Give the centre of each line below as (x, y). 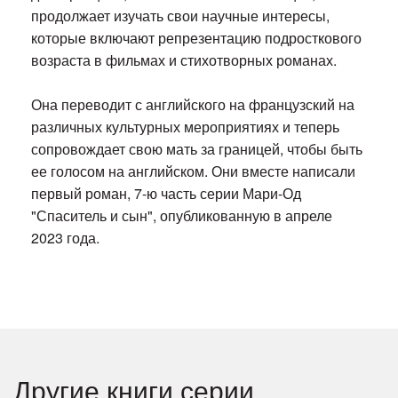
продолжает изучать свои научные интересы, (181, 16)
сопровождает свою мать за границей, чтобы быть (197, 149)
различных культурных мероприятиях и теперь (186, 127)
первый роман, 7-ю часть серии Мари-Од (167, 194)
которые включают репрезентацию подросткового (197, 38)
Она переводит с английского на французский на (193, 105)
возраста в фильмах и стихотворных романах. (184, 60)
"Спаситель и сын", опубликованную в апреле (182, 216)
